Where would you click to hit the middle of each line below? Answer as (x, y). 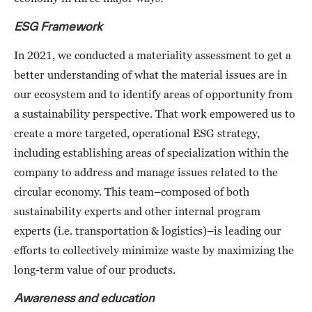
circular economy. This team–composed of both (132, 192)
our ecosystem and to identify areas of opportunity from (153, 94)
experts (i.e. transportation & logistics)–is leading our (148, 231)
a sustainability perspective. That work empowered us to (155, 114)
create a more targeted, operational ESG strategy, (137, 133)
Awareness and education (84, 298)
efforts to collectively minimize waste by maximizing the (154, 250)
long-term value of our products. (95, 270)
